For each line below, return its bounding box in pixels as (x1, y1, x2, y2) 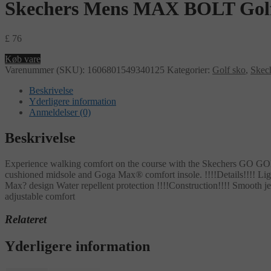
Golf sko (212, 64, 246, 75)
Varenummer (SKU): (5, 64, 87, 75)
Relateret (5, 213, 47, 226)
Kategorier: (167, 64, 212, 75)
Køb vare (5, 53, 41, 64)
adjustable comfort (5, 191, 75, 201)
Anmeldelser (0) (29, 106, 91, 117)
